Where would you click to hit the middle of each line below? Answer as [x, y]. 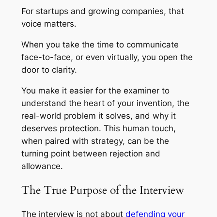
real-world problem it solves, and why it [98, 116]
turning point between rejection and [91, 153]
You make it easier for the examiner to [95, 90]
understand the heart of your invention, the [105, 103]
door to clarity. [49, 70]
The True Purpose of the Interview [102, 190]
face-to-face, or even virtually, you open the [107, 57]
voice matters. [49, 24]
